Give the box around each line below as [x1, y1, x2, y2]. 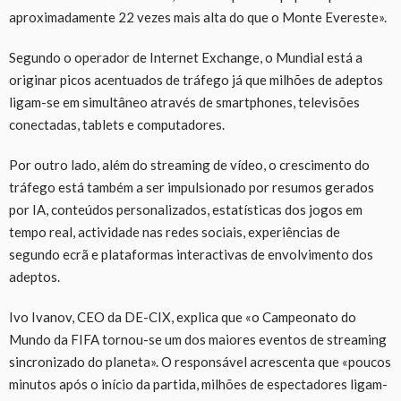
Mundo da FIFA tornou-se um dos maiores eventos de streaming [9, 330, 387, 347]
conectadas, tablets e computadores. [9, 115, 225, 132]
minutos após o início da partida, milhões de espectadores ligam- [9, 375, 388, 392]
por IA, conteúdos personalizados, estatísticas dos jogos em [9, 200, 363, 218]
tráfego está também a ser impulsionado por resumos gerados [9, 178, 374, 195]
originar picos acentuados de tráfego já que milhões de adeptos [9, 71, 383, 88]
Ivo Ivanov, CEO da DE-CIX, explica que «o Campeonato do [9, 308, 356, 325]
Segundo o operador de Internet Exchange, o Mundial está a [9, 48, 363, 65]
